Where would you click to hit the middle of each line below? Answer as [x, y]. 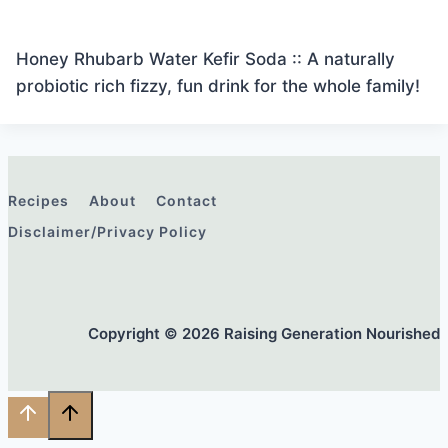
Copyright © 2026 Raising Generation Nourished [264, 333]
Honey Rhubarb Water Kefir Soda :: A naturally [205, 59]
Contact [186, 201]
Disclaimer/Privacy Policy [107, 231]
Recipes [38, 201]
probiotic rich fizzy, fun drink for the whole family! [218, 86]
